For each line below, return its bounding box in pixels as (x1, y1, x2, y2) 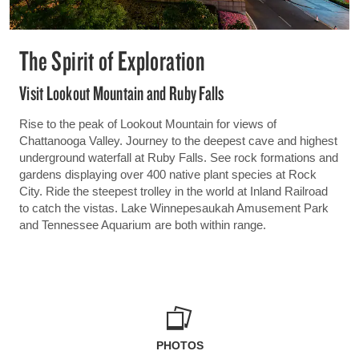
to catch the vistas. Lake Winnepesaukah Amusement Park (19, 201, 329, 216)
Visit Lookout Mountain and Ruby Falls (19, 80, 224, 106)
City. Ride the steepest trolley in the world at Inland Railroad (19, 184, 328, 199)
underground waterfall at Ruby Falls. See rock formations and (19, 151, 338, 165)
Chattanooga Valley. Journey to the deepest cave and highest (19, 134, 337, 148)
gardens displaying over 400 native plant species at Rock (19, 167, 317, 182)
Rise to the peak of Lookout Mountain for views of (19, 117, 276, 131)
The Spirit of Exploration (19, 42, 205, 79)
